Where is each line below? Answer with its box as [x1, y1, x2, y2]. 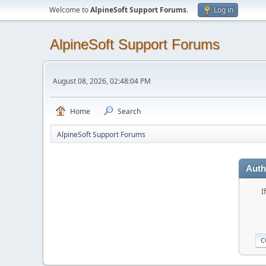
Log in [214, 5, 233, 15]
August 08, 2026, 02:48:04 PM [53, 75, 151, 86]
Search [118, 106, 141, 116]
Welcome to [49, 5, 90, 15]
